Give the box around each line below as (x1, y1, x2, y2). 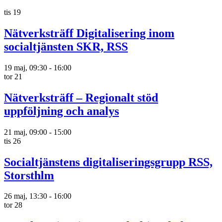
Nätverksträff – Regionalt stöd (4, 91, 158, 104)
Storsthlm (4, 168, 54, 182)
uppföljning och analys (4, 104, 119, 117)
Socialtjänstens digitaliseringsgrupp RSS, (4, 155, 213, 168)
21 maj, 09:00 (4, 127, 47, 136)
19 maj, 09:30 (4, 63, 47, 72)
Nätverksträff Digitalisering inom (4, 26, 174, 40)
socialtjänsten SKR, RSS (4, 40, 128, 53)
